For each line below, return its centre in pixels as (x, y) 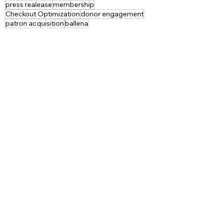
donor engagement (112, 14)
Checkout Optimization (43, 14)
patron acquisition (35, 23)
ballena (77, 23)
